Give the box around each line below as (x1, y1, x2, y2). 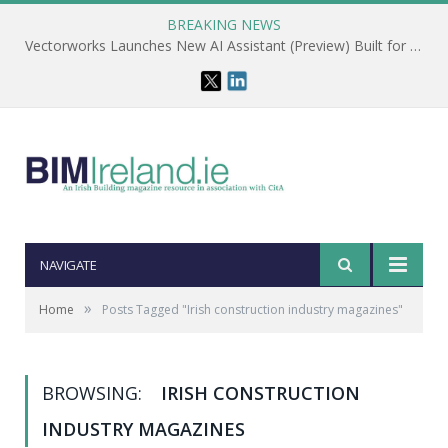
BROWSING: (42, 381, 147, 405)
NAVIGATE (40, 256, 96, 274)
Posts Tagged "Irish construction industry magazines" (102, 301, 403, 318)
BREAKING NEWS (167, 15, 281, 34)
